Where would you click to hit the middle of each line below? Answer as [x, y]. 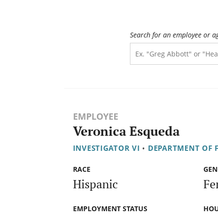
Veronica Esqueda [126, 131]
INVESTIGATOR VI [106, 148]
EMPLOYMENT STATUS [110, 208]
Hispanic [95, 184]
